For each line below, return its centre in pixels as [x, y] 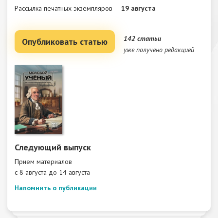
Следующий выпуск [53, 147]
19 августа [138, 8]
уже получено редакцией [159, 50]
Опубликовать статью [65, 42]
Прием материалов [43, 162]
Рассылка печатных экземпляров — [68, 8]
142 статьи [142, 38]
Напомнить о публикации [56, 188]
